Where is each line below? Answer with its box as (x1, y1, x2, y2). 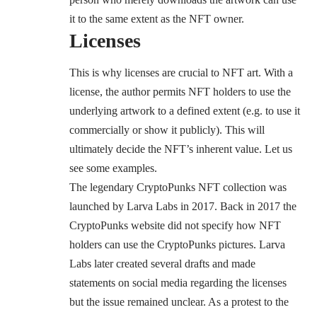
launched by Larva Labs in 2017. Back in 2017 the (69, 200, 296, 212)
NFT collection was (195, 180, 287, 193)
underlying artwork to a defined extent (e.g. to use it (69, 104, 300, 117)
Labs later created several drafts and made (69, 257, 255, 270)
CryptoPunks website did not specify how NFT (69, 219, 281, 231)
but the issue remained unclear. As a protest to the (69, 295, 289, 308)
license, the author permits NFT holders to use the (69, 85, 291, 98)
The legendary (69, 180, 137, 193)
